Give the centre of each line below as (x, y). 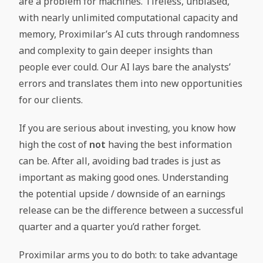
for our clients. (51, 100)
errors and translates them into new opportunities (131, 83)
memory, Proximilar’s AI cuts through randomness (129, 34)
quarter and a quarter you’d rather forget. (110, 227)
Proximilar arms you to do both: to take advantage (129, 255)
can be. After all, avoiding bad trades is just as (120, 161)
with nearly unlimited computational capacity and (129, 18)
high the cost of (54, 144)
